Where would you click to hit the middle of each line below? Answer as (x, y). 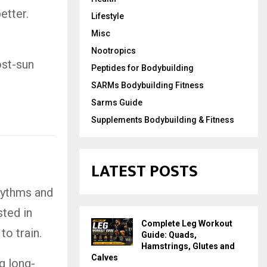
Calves (105, 257)
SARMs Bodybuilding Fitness (148, 85)
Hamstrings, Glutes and (188, 246)
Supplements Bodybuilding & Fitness (163, 119)
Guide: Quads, (169, 235)
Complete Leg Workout (187, 223)
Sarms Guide (117, 102)
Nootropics (114, 50)
